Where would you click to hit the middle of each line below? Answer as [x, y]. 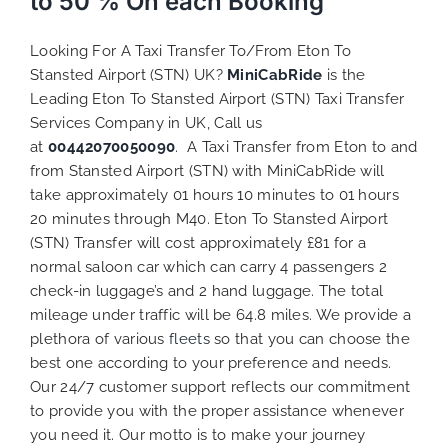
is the [346, 74]
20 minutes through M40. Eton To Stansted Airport [209, 218]
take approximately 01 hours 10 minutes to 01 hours [214, 194]
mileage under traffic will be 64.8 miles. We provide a [221, 314]
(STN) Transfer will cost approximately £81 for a [198, 242]
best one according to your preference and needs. [211, 362]
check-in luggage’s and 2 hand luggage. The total [207, 290]
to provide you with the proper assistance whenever [217, 410]
